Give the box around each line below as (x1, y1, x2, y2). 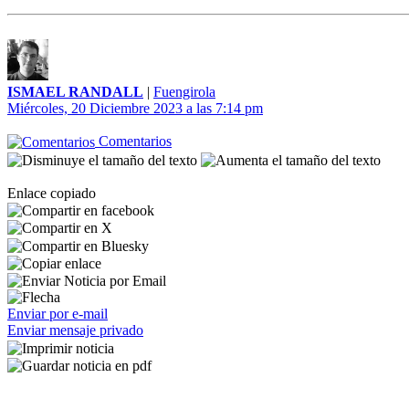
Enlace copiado (7, 184, 96, 201)
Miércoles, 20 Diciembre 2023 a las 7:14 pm (7, 100, 263, 116)
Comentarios (95, 133, 172, 149)
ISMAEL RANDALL (7, 84, 143, 100)
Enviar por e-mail (7, 306, 108, 322)
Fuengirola (153, 84, 215, 100)
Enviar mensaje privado (7, 322, 143, 339)
